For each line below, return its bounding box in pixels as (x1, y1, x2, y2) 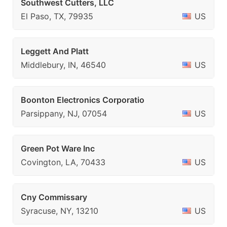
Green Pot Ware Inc (21, 143, 95, 154)
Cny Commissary (21, 192, 87, 202)
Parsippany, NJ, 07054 (21, 108, 107, 119)
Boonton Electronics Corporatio (21, 95, 144, 105)
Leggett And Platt (21, 46, 89, 56)
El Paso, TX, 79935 (21, 11, 93, 21)
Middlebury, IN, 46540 (21, 60, 106, 70)
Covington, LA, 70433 (21, 157, 105, 167)
